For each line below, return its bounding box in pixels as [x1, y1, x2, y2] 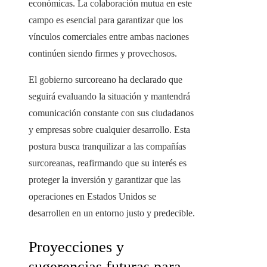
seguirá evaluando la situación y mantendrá [29, 91, 190, 102]
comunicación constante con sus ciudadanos [29, 108, 194, 119]
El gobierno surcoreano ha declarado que [29, 74, 182, 85]
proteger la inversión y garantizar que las [29, 175, 181, 185]
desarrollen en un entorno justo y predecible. [29, 208, 195, 219]
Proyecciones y [29, 238, 124, 256]
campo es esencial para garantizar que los [29, 15, 183, 26]
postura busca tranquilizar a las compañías [29, 141, 186, 152]
